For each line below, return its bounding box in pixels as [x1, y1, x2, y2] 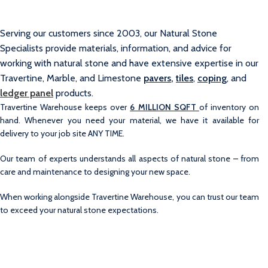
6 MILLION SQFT [130, 102, 196, 112]
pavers [144, 72, 171, 84]
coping [197, 72, 227, 84]
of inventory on [199, 102, 260, 112]
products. [53, 87, 93, 99]
